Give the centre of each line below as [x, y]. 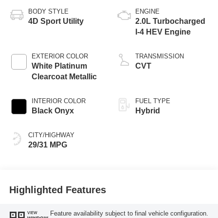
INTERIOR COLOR [58, 101]
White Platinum [59, 66]
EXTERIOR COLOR [60, 56]
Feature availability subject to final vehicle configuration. [129, 213]
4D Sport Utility [56, 21]
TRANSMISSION [160, 56]
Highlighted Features [57, 190]
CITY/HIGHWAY [51, 135]
